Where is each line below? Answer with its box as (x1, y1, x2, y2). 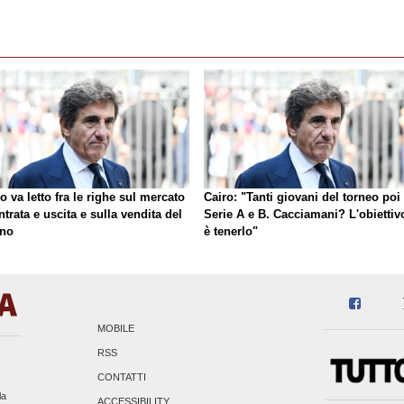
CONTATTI (97, 372, 147, 383)
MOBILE (97, 323, 135, 335)
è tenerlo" (204, 224, 258, 238)
